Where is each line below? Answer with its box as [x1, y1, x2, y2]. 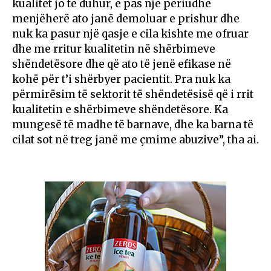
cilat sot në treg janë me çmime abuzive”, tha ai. [12, 132, 259, 146]
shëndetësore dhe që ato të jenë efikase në [12, 57, 231, 71]
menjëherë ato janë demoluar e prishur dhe [12, 11, 240, 25]
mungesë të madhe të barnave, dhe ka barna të [12, 117, 253, 131]
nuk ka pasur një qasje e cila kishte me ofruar [12, 27, 249, 41]
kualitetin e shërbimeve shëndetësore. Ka [12, 102, 228, 116]
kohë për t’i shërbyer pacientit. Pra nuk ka [12, 72, 230, 86]
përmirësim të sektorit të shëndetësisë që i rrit [12, 87, 253, 101]
